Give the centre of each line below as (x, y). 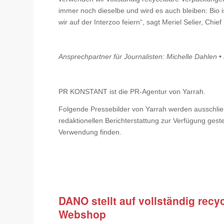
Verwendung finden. (90, 132)
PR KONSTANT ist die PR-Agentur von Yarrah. (132, 92)
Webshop (82, 214)
